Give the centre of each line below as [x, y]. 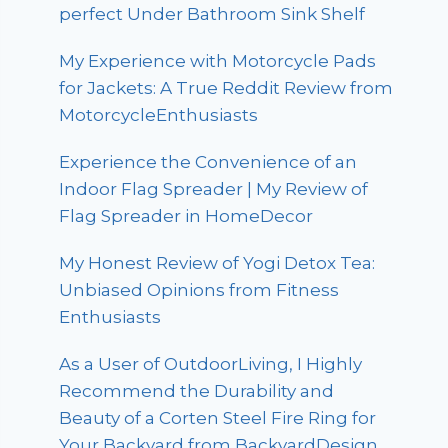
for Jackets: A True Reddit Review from [226, 88]
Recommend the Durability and [197, 391]
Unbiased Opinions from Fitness [199, 290]
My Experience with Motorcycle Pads [218, 61]
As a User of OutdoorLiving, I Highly [211, 364]
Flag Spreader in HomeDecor [186, 216]
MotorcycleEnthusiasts [159, 115]
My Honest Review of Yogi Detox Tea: [217, 263]
